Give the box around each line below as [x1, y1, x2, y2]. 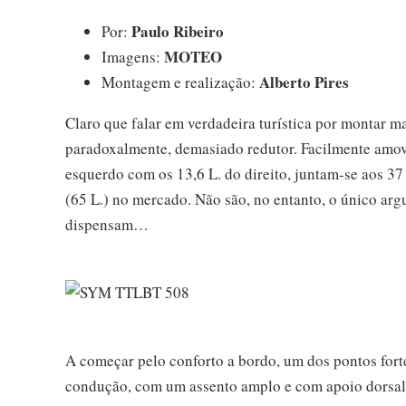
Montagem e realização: [101, 71, 259, 92]
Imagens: [101, 45, 164, 67]
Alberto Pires [259, 70, 349, 93]
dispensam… [65, 213, 149, 235]
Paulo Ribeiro [131, 19, 224, 43]
